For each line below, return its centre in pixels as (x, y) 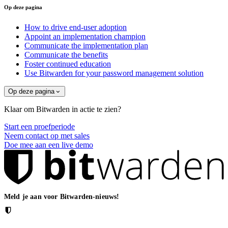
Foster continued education (68, 64)
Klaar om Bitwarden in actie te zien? (63, 109)
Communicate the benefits (66, 55)
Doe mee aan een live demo (49, 145)
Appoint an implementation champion (85, 37)
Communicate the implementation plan (86, 46)
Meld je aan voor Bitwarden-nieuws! (62, 197)
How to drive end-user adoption (76, 27)
